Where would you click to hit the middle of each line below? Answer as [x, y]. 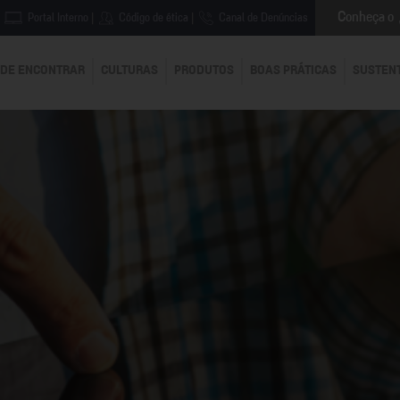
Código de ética [152, 18]
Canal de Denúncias [262, 18]
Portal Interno [57, 18]
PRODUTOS [204, 71]
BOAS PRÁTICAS [293, 71]
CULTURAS [129, 71]
